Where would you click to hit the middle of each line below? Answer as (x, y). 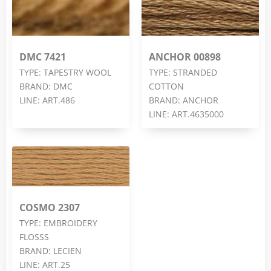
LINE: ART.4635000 (186, 114)
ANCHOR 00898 (185, 57)
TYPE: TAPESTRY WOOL (65, 72)
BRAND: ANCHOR (184, 100)
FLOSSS (34, 237)
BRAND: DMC (46, 86)
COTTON (166, 86)
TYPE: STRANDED (183, 72)
